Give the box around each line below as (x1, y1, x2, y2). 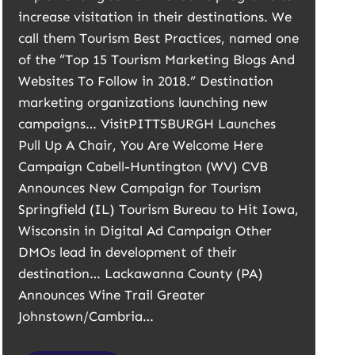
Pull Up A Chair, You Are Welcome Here (18, 137, 264, 153)
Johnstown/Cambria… (18, 308, 158, 324)
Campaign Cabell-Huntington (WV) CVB (18, 158, 269, 174)
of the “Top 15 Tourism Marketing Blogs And (18, 52, 296, 67)
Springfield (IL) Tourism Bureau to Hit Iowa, (18, 201, 300, 217)
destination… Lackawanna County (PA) (18, 265, 264, 281)
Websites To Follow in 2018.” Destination (18, 73, 274, 89)
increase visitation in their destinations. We (18, 9, 292, 25)
